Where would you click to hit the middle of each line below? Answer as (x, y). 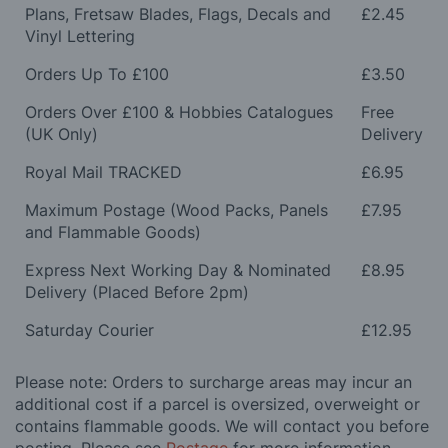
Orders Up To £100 (97, 74)
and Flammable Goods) (113, 232)
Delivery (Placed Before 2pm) (137, 292)
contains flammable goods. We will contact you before (222, 426)
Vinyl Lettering (80, 36)
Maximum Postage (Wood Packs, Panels (176, 210)
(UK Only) (61, 134)
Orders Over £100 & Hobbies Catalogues (179, 112)
